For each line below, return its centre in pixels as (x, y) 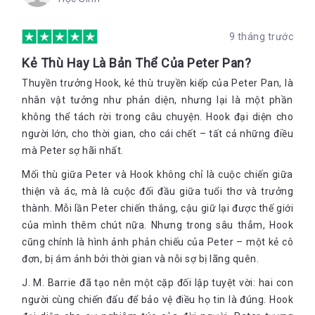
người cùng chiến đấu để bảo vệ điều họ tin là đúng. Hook (157, 300)
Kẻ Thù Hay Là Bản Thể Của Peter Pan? (136, 63)
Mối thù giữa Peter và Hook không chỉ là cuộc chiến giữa (157, 174)
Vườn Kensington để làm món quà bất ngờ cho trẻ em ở (141, 39)
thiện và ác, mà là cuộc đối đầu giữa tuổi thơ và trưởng (157, 191)
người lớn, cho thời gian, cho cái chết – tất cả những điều (157, 134)
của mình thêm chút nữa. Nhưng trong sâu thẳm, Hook (157, 225)
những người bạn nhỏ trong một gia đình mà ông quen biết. (149, 11)
